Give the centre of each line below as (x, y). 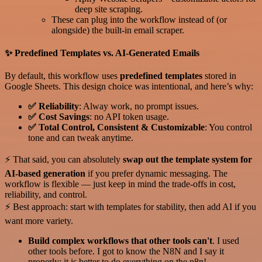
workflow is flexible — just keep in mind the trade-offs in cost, (120, 184)
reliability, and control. (46, 195)
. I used (226, 241)
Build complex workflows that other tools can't (120, 241)
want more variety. (39, 221)
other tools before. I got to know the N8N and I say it (126, 251)
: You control (228, 127)
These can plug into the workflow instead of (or (139, 19)
